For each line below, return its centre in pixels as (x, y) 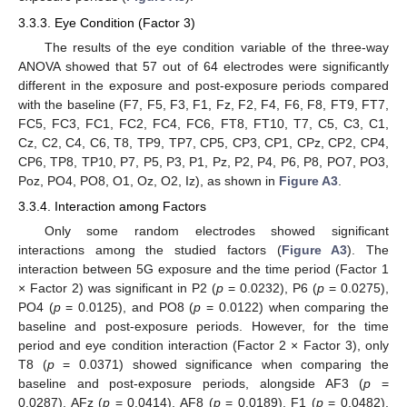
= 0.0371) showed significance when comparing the (221, 365)
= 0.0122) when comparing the (295, 308)
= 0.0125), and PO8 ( (127, 308)
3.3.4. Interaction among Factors (112, 206)
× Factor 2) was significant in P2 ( (117, 288)
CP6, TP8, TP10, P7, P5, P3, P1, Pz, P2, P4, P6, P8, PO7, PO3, (203, 161)
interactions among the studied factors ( (150, 250)
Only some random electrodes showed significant (216, 231)
